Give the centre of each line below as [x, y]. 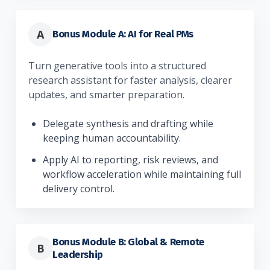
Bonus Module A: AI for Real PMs [123, 34]
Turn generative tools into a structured [117, 65]
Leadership [78, 254]
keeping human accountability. [112, 138]
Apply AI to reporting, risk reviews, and [130, 159]
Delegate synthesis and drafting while [128, 123]
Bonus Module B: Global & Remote [128, 241]
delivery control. [79, 188]
